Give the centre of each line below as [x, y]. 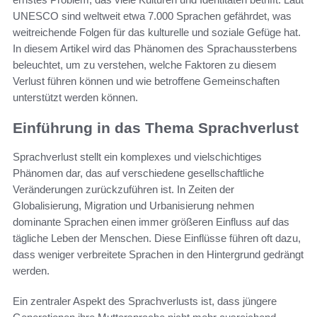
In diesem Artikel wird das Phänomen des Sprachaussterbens [155, 49]
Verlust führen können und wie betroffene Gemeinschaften [146, 81]
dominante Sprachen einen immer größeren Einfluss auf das [151, 221]
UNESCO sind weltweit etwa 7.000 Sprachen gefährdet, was [152, 16]
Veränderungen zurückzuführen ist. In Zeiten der [123, 189]
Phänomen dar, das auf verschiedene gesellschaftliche [138, 173]
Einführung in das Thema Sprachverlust [156, 128]
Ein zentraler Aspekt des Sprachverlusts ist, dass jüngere [145, 301]
